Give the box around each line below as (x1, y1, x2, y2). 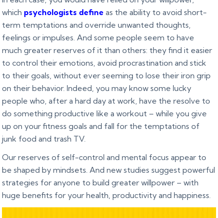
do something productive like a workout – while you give (2, 108, 207, 118)
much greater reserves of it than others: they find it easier (2, 45, 213, 55)
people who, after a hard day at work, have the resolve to (2, 95, 211, 106)
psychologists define (24, 7, 104, 17)
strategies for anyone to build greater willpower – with (2, 177, 199, 187)
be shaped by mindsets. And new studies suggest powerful (2, 164, 216, 175)
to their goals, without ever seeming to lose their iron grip (2, 70, 211, 80)
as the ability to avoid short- (104, 7, 207, 17)
